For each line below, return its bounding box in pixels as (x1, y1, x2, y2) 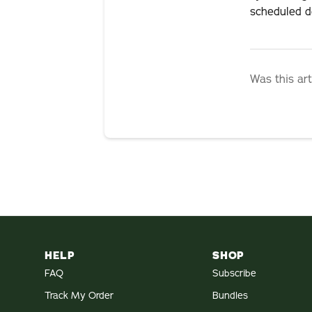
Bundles (212, 289, 249, 302)
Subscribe (212, 267, 257, 280)
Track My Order (45, 289, 114, 302)
